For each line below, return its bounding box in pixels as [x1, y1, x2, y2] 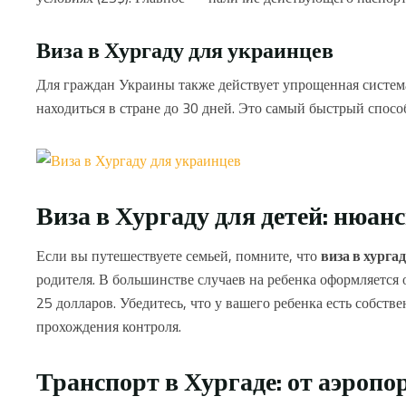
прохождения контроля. [36, 312, 181, 340]
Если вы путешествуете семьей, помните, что [36, 241, 321, 269]
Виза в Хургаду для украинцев [36, 28, 333, 71]
